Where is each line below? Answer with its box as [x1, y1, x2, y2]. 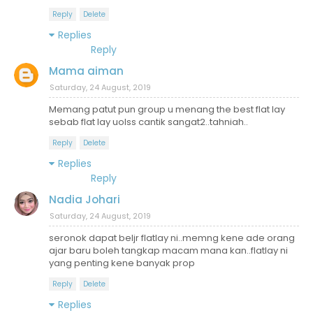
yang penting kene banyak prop [49, 256, 195, 270]
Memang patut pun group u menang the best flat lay [49, 102, 285, 116]
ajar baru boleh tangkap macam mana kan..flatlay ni [49, 243, 288, 257]
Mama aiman [49, 63, 124, 78]
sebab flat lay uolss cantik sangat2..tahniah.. [49, 115, 248, 129]
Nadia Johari [49, 191, 120, 207]
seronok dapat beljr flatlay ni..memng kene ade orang [49, 231, 295, 245]
